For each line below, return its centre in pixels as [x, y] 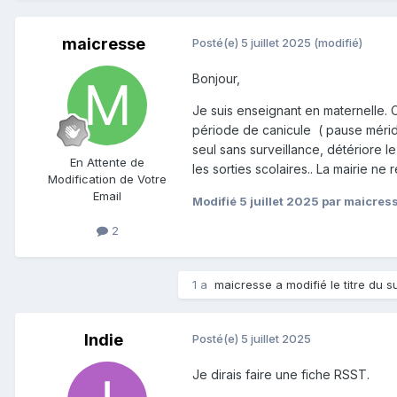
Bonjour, [218, 79]
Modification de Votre [107, 179]
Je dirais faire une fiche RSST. [283, 375]
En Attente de [107, 163]
